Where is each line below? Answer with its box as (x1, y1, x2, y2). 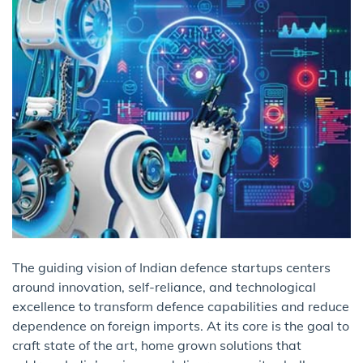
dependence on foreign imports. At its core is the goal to (12, 318, 349, 335)
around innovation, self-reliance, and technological (12, 279, 316, 296)
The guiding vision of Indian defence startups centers (12, 259, 331, 276)
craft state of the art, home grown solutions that (12, 337, 301, 354)
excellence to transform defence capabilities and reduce (12, 298, 349, 315)
